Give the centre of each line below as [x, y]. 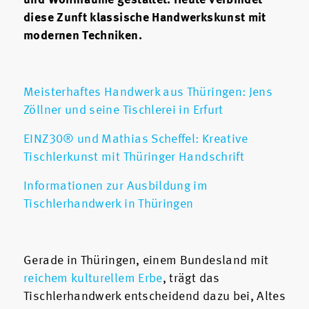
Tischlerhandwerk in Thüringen [109, 205]
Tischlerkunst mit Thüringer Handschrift [134, 158]
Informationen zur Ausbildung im [116, 187]
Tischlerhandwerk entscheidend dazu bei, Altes [155, 297]
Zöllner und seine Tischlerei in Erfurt [123, 111]
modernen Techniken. [83, 36]
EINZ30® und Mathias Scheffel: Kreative [136, 140]
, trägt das [191, 279]
